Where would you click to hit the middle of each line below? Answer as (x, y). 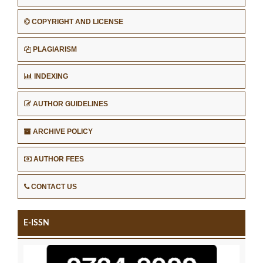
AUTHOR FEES (59, 159)
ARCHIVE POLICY (63, 132)
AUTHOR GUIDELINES (70, 104)
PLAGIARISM (55, 49)
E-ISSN (36, 223)
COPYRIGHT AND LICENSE (77, 21)
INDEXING (51, 77)
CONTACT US (54, 187)
